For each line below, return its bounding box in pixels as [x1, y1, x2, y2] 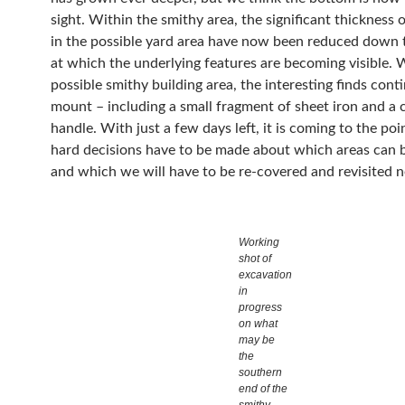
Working [238, 236, 279, 249]
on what [238, 317, 278, 330]
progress [238, 301, 282, 314]
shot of [238, 252, 271, 265]
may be [238, 334, 275, 346]
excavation [238, 268, 292, 281]
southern [238, 366, 282, 379]
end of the [238, 382, 287, 395]
